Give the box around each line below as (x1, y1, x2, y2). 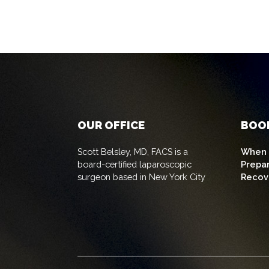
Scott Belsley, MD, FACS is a (77, 146, 189, 157)
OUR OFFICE (77, 118, 145, 131)
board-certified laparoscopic (77, 159, 192, 169)
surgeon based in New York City (77, 171, 206, 182)
